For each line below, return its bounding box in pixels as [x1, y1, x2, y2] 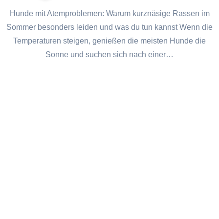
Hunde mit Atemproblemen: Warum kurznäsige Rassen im [9, 9, 16, 18]
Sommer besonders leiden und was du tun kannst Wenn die [6, 23, 213, 32]
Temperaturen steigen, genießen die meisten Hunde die [13, 37, 206, 45]
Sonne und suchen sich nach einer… [45, 50, 174, 59]
